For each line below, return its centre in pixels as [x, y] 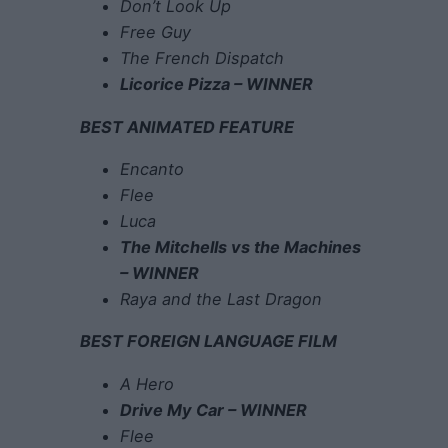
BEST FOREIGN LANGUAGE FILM [208, 341]
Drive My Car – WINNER [213, 409]
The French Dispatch [202, 58]
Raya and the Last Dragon [221, 298]
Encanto [152, 168]
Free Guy [155, 32]
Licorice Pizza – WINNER [216, 84]
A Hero [147, 383]
